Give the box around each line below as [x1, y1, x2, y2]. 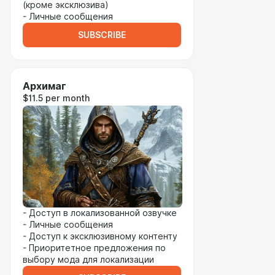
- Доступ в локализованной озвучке [23, 208, 177, 218]
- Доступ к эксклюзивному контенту [23, 231, 177, 241]
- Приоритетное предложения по [23, 243, 166, 253]
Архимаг [23, 80, 66, 92]
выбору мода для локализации [23, 255, 154, 265]
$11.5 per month [23, 93, 90, 103]
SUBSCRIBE [78, 30, 126, 40]
